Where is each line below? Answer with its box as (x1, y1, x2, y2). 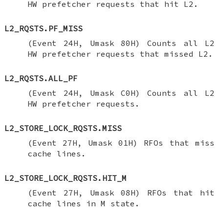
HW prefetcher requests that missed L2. (27, 48, 213, 59)
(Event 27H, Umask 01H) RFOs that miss (27, 137, 215, 148)
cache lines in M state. (27, 198, 140, 208)
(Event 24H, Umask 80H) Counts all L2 (27, 38, 215, 48)
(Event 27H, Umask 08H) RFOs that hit (27, 187, 215, 197)
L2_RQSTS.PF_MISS (4, 23, 83, 33)
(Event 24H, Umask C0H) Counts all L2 (27, 88, 215, 98)
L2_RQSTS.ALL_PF (4, 73, 78, 83)
